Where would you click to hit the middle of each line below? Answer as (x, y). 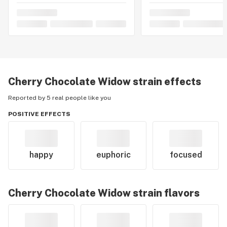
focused (186, 155)
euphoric (113, 155)
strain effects (166, 82)
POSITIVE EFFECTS (39, 114)
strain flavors (165, 193)
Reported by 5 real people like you (60, 98)
